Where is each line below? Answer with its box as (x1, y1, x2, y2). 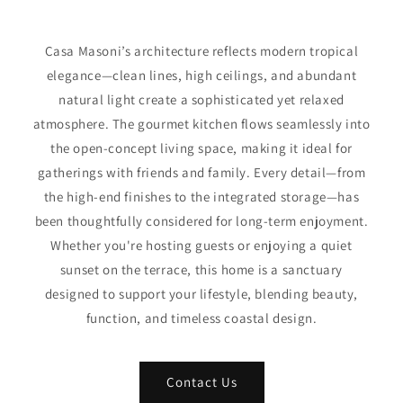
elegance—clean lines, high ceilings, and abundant (46, 66, 357, 84)
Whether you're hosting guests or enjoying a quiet (50, 236, 353, 254)
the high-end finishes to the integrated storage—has (43, 187, 360, 205)
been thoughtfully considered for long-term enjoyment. (34, 211, 369, 229)
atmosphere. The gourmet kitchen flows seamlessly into (32, 114, 371, 132)
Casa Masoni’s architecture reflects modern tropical (44, 41, 359, 59)
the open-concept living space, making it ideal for (49, 139, 353, 157)
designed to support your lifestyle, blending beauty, (44, 284, 359, 302)
